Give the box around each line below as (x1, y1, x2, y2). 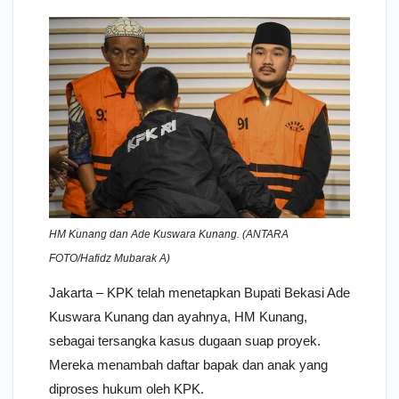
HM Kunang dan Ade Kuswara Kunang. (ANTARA (49, 227, 289, 240)
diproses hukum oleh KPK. (49, 380, 204, 396)
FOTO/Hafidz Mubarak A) (49, 251, 170, 265)
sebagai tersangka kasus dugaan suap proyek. (49, 332, 321, 348)
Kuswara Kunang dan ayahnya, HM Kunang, (49, 308, 307, 324)
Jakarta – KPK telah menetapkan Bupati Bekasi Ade (49, 284, 350, 300)
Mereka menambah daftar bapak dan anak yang (49, 356, 328, 372)
